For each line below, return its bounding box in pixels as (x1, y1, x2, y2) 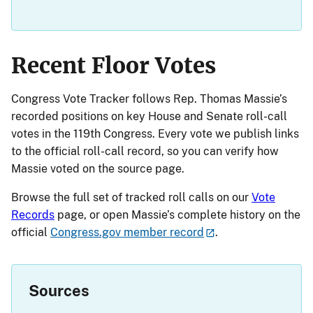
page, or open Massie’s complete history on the (54, 208, 300, 221)
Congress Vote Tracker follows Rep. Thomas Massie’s (11, 92, 287, 105)
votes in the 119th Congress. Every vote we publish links (11, 126, 299, 140)
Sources (29, 282, 89, 300)
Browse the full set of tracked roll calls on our (11, 190, 252, 204)
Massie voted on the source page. (11, 161, 184, 175)
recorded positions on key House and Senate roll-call (11, 109, 287, 123)
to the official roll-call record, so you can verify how (11, 144, 279, 158)
